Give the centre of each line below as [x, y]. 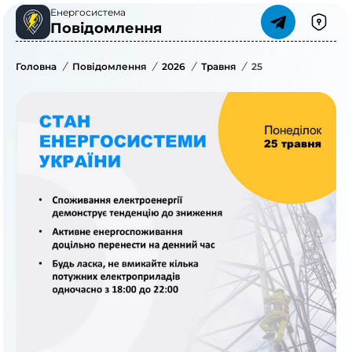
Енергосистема [88, 12]
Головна [36, 66]
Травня [218, 66]
